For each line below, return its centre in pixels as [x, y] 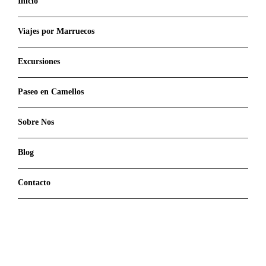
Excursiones [39, 61]
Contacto [34, 182]
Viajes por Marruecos [56, 31]
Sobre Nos [36, 122]
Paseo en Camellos [51, 91]
